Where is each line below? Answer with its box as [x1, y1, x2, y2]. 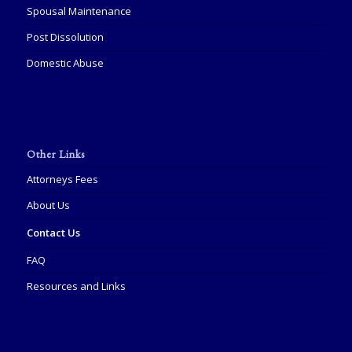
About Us [26, 197, 70, 212]
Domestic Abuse [26, 55, 104, 70]
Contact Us [26, 225, 80, 240]
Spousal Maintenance [26, 3, 131, 18]
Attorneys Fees [26, 171, 98, 186]
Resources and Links [26, 278, 126, 293]
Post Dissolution [26, 29, 104, 44]
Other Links [26, 146, 85, 161]
